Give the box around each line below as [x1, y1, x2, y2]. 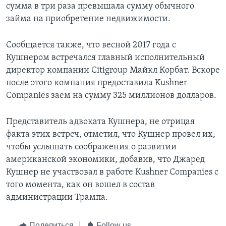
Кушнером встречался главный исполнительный [6, 53, 205, 63]
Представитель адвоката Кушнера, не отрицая [6, 117, 195, 127]
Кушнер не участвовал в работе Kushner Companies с [6, 167, 218, 178]
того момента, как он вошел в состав [6, 180, 155, 190]
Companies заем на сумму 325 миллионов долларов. [6, 91, 216, 101]
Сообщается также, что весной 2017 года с [6, 40, 176, 50]
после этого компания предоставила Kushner [6, 78, 187, 88]
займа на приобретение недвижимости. [6, 14, 171, 24]
